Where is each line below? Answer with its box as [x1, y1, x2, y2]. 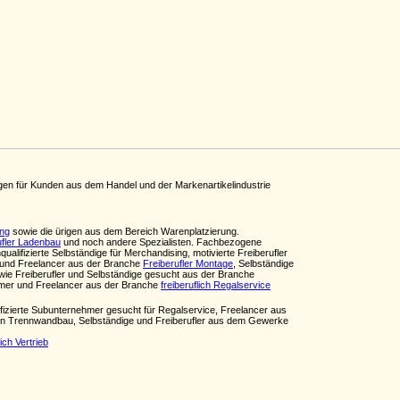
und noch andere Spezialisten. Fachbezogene [61, 237, 262, 247]
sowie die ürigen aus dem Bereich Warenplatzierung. [10, 226, 239, 237]
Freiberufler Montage [143, 258, 233, 269]
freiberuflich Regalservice [161, 279, 271, 290]
